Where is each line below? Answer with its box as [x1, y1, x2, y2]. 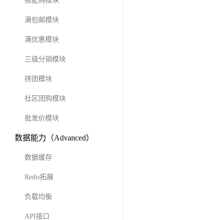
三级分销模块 [25, 55, 66, 63]
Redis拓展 [25, 173, 54, 181]
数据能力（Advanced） [15, 134, 94, 142]
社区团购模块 [25, 95, 66, 102]
